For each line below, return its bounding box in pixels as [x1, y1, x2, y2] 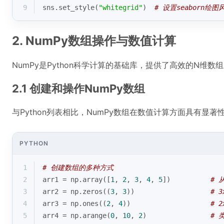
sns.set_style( [42, 3, 98, 11]
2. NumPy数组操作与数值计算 [12, 33, 176, 48]
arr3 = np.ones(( [42, 199, 106, 207]
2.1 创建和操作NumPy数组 [12, 82, 145, 95]
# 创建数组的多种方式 [42, 163, 113, 171]
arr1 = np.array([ [42, 175, 110, 183]
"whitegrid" [98, 3, 142, 11]
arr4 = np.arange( [42, 211, 110, 219]
